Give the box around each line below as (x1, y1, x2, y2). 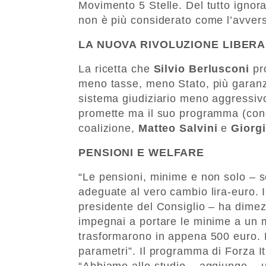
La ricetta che (78, 62, 154, 75)
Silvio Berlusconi (153, 62, 249, 75)
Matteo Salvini (138, 122, 221, 134)
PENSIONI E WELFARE (78, 146, 205, 159)
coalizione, (78, 122, 138, 134)
